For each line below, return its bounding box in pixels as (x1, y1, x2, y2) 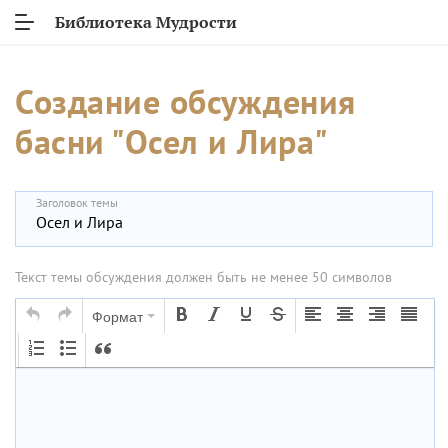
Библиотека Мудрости (55, 12, 237, 32)
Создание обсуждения (15, 79, 356, 123)
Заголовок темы (36, 195, 118, 210)
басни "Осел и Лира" (15, 119, 329, 163)
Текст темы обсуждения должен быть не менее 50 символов (15, 268, 392, 286)
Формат (92, 306, 143, 326)
